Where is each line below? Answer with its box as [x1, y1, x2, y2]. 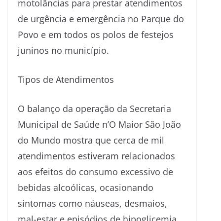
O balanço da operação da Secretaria [18, 102, 171, 114]
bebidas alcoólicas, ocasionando [18, 181, 153, 193]
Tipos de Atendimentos [18, 73, 114, 85]
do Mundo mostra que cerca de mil [18, 134, 164, 146]
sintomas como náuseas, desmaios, [18, 197, 167, 209]
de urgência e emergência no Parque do [18, 12, 184, 25]
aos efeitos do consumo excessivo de [18, 165, 173, 178]
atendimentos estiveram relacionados [18, 149, 175, 162]
